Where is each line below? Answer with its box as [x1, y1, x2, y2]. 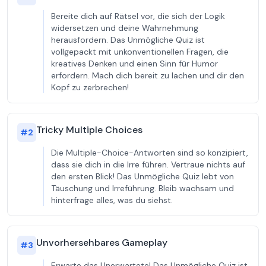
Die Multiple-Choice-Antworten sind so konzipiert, [51, 147, 248, 158]
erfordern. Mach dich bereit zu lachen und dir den [51, 70, 244, 81]
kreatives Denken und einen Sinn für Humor [51, 58, 218, 69]
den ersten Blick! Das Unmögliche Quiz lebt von [51, 171, 234, 182]
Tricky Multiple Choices [36, 123, 142, 136]
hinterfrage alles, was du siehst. [51, 195, 173, 205]
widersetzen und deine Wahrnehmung [51, 23, 198, 33]
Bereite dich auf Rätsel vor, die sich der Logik [51, 11, 225, 21]
